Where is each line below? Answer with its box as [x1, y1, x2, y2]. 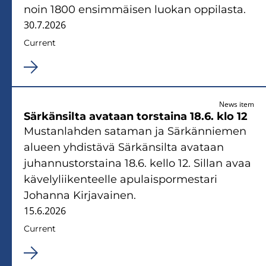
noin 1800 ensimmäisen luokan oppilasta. [24, 2, 246, 16]
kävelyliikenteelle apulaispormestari [24, 172, 217, 186]
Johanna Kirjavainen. [24, 188, 136, 202]
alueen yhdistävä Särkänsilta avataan [24, 140, 224, 154]
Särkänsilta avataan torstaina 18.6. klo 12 [24, 109, 248, 123]
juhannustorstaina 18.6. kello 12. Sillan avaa [24, 156, 251, 170]
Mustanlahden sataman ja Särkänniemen [24, 124, 246, 138]
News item [219, 99, 254, 109]
